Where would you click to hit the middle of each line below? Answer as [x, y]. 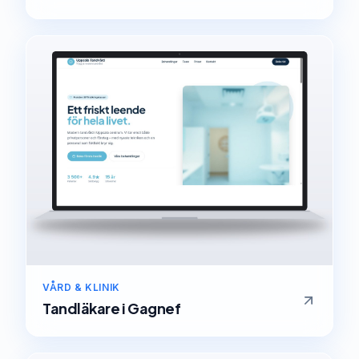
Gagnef [154, 308]
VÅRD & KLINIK [81, 287]
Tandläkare [81, 308]
